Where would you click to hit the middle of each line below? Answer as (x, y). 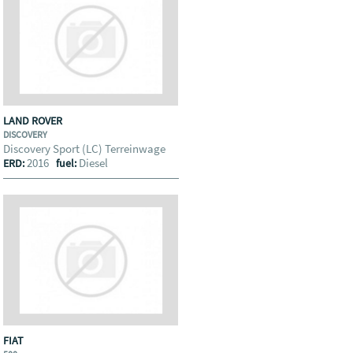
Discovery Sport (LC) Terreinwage (86, 149)
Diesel (94, 163)
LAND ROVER (34, 121)
